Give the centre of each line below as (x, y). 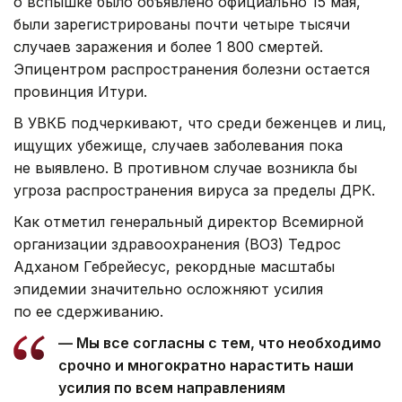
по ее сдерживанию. (88, 312)
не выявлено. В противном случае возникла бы (185, 168)
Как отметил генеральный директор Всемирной (188, 222)
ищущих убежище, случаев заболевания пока (178, 146)
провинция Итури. (80, 92)
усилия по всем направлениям (172, 388)
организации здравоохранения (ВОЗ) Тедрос (177, 245)
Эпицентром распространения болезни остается (192, 70)
